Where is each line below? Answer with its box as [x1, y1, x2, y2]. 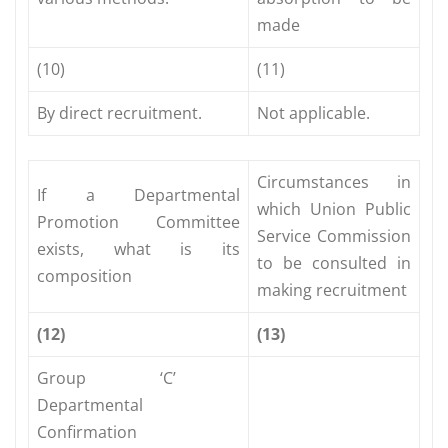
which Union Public [257, 197, 411, 220]
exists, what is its [37, 237, 240, 260]
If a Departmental [37, 183, 240, 206]
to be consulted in [257, 251, 411, 274]
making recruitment [257, 278, 407, 301]
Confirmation [37, 420, 137, 443]
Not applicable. [257, 101, 370, 124]
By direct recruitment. [37, 101, 202, 124]
